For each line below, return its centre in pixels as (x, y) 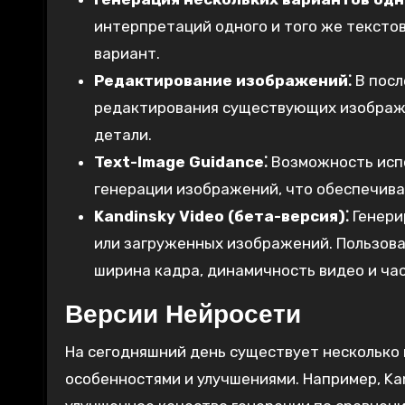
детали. (123, 135)
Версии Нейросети (183, 315)
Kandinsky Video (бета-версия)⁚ (221, 217)
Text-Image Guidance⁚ (181, 162)
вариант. (127, 54)
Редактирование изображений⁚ (223, 81)
